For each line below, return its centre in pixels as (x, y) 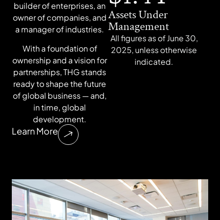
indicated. (154, 62)
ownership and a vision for (60, 60)
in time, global (60, 107)
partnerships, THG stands (60, 72)
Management (138, 27)
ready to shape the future (60, 83)
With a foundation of (60, 48)
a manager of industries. (60, 29)
